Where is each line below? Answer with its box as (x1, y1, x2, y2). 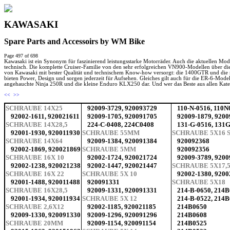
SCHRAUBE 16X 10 (6, 154, 64, 162)
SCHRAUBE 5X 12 (82, 195, 137, 203)
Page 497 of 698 (4, 53, 38, 59)
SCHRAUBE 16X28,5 (6, 186, 68, 195)
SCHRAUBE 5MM (82, 145, 136, 154)
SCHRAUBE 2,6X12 (6, 203, 64, 211)
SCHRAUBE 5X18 (172, 178, 225, 186)
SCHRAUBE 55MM (82, 129, 140, 137)
